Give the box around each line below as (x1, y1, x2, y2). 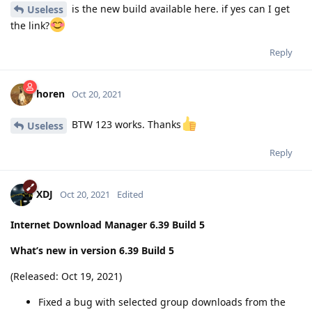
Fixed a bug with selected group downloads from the (38, 295, 286, 309)
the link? (10, 19, 49, 33)
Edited (117, 187, 143, 201)
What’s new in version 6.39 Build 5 (10, 244, 174, 258)
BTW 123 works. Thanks (69, 118, 181, 132)
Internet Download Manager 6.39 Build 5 (10, 218, 205, 232)
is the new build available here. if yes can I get (69, 1, 290, 15)
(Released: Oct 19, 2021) (10, 270, 122, 283)
